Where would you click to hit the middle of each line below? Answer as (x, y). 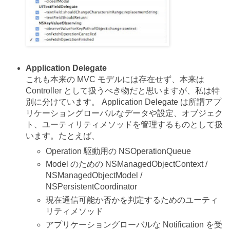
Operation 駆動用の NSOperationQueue (119, 151)
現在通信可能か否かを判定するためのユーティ (132, 200)
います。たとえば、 (62, 136)
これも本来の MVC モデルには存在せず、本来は (115, 79)
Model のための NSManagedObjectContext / (127, 164)
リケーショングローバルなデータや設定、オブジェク (124, 113)
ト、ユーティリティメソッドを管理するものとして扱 (124, 124)
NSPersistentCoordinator (92, 187)
